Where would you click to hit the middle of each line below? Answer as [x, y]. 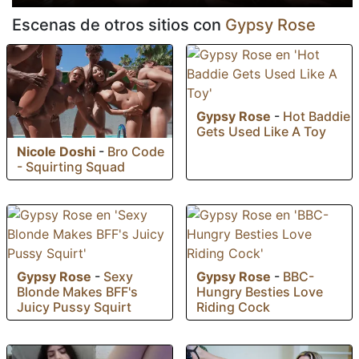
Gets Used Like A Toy [261, 132]
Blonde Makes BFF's [77, 292]
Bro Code [136, 152]
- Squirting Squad [71, 167]
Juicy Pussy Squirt [74, 307]
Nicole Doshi [56, 152]
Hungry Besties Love [260, 292]
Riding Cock [233, 307]
